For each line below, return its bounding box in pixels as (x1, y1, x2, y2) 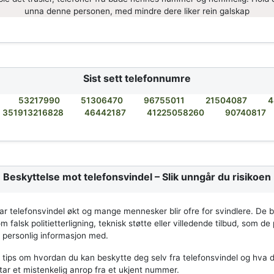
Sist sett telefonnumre (83, 72, 191, 85)
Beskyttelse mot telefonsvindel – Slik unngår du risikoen (3, 171, 271, 183)
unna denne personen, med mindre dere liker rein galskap (24, 6, 250, 17)
